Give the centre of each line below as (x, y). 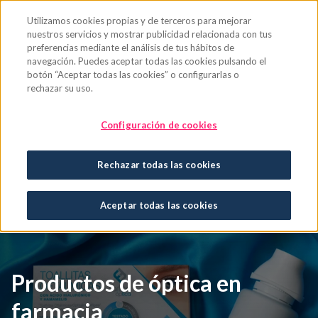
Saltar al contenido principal (72, 13)
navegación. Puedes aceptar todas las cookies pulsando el (147, 61)
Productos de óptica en (126, 283)
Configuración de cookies (159, 125)
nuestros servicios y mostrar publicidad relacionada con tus (150, 34)
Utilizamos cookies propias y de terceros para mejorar (139, 21)
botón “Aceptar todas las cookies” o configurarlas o (133, 75)
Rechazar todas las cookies (159, 165)
